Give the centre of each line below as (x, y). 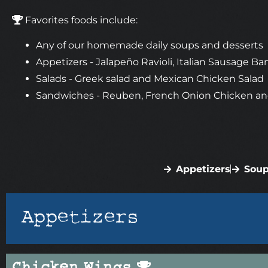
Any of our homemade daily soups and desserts (150, 45)
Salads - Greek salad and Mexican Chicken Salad (150, 79)
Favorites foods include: (80, 20)
